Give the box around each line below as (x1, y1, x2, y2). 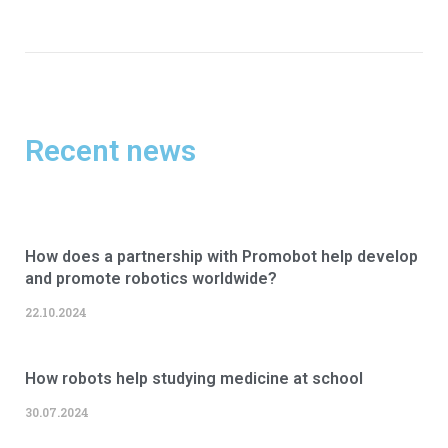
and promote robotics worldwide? (25, 269, 277, 289)
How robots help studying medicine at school (25, 369, 363, 389)
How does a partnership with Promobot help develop (25, 247, 418, 267)
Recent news (25, 133, 196, 169)
